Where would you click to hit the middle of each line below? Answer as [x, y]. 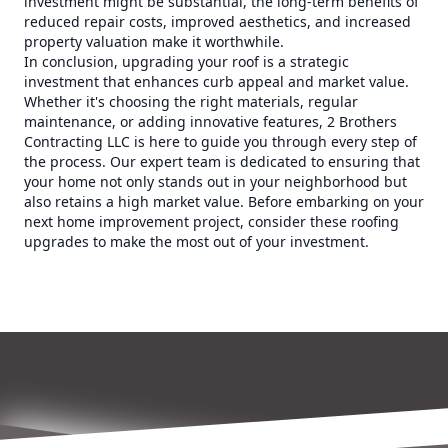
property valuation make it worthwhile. [154, 41]
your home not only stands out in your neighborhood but [215, 181]
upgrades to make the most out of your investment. [196, 241]
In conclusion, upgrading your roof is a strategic [186, 61]
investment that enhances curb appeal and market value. [216, 81]
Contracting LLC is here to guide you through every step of [220, 141]
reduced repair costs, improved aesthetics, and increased [217, 21]
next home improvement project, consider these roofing [211, 221]
